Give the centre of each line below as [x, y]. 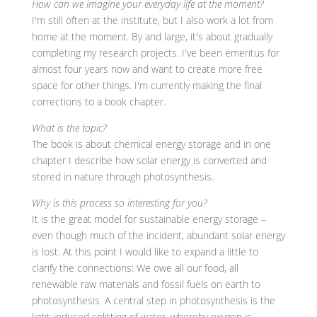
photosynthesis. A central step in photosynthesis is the [153, 300]
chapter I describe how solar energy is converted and [149, 160]
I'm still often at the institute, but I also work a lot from [152, 20]
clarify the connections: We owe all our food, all [135, 268]
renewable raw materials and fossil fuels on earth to [146, 284]
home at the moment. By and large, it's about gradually [152, 36]
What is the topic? [69, 128]
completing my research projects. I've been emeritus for [155, 53]
